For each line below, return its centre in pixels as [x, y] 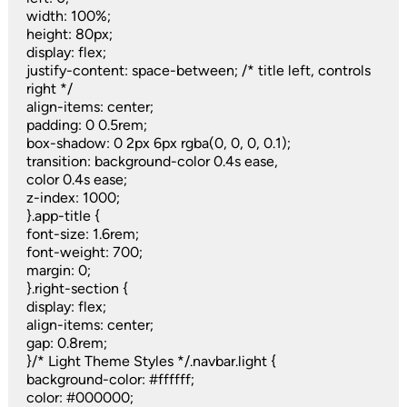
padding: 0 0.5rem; [86, 125]
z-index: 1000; [73, 198]
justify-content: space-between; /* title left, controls [198, 71]
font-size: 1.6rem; [82, 234]
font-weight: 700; [84, 253]
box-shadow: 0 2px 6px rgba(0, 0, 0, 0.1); [158, 144]
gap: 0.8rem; [66, 343]
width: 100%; [68, 16]
